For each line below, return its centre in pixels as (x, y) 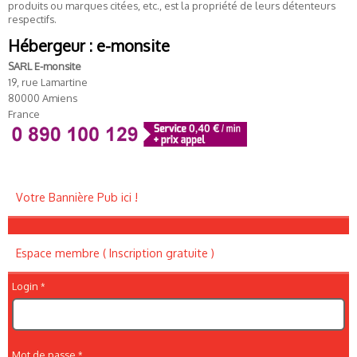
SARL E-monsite (45, 66)
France (24, 114)
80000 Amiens (43, 98)
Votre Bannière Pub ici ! (77, 198)
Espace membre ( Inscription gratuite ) (115, 253)
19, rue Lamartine (48, 82)
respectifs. (32, 19)
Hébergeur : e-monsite (89, 45)
